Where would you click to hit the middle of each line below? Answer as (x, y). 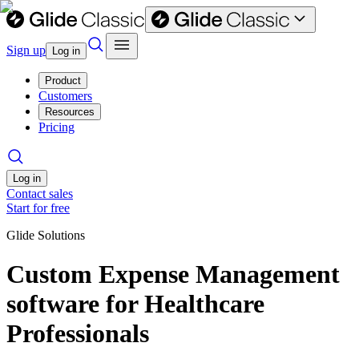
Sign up (26, 50)
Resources (70, 112)
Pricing (56, 127)
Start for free (38, 208)
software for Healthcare (135, 304)
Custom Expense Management (173, 274)
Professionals (78, 334)
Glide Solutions (46, 235)
